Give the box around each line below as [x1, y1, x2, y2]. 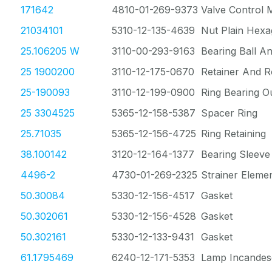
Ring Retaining [201, 127, 266, 140]
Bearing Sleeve [201, 148, 270, 160]
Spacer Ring [201, 107, 257, 119]
